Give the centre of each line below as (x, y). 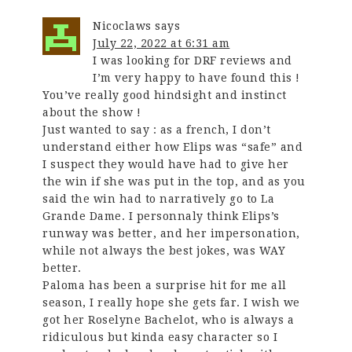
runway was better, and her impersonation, (171, 233)
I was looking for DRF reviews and (192, 60)
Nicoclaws (122, 26)
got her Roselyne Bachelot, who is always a (169, 319)
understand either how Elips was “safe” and (173, 147)
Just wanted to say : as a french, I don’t (157, 129)
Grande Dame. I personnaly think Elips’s (161, 216)
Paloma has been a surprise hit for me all (165, 285)
